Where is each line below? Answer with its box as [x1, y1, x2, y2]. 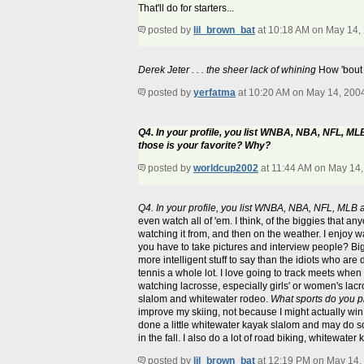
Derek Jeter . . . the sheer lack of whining [138, 64, 316, 76]
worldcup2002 [193, 162, 258, 175]
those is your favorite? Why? [138, 140, 271, 152]
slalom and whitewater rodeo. [138, 293, 271, 305]
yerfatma [193, 87, 236, 99]
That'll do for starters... [138, 2, 234, 15]
